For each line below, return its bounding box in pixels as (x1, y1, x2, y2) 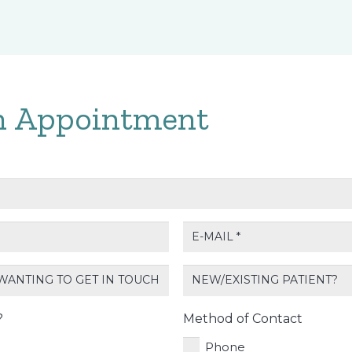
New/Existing (181, 266, 264, 282)
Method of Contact (182, 310, 302, 326)
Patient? (181, 287, 236, 302)
